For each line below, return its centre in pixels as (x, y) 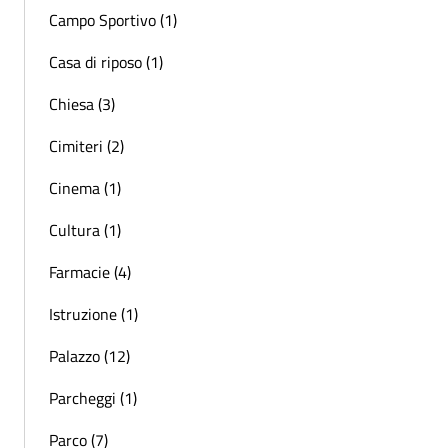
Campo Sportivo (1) (113, 19)
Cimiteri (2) (86, 145)
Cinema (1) (85, 187)
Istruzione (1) (93, 313)
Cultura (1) (85, 229)
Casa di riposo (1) (106, 61)
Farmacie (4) (90, 271)
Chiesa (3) (82, 103)
